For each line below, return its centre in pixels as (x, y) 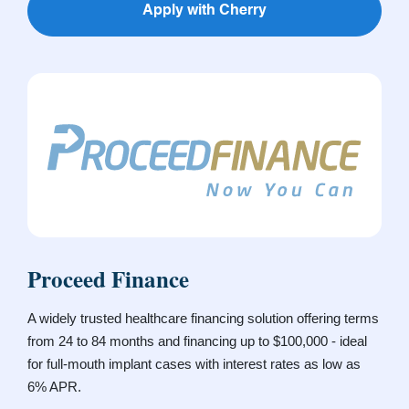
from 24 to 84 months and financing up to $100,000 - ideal (197, 341)
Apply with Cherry (204, 10)
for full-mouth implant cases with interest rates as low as (194, 364)
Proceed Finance (108, 279)
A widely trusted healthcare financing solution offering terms (203, 319)
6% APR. (54, 387)
